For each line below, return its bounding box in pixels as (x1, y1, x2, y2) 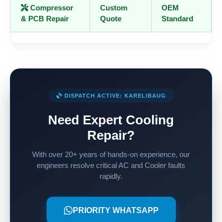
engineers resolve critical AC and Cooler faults (37, 161, 185, 170)
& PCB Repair (21, 14, 69, 23)
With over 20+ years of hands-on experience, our (32, 150, 190, 159)
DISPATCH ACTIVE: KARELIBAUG (62, 93, 166, 99)
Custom (100, 3, 127, 12)
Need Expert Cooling (48, 112, 174, 128)
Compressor (28, 3, 73, 12)
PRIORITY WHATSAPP (72, 206, 159, 215)
